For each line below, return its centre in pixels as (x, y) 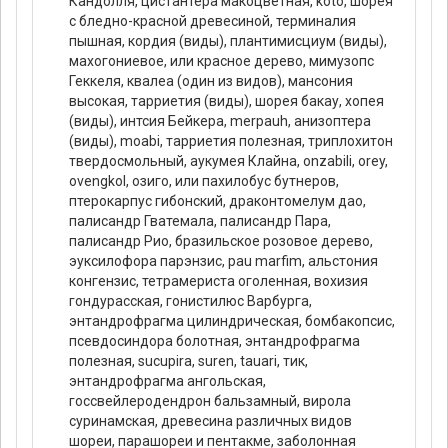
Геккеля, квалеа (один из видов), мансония (211, 80)
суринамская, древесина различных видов (210, 420)
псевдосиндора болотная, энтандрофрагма (214, 340)
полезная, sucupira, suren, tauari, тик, (188, 360)
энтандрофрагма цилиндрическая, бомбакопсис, (232, 320)
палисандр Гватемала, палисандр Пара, (200, 220)
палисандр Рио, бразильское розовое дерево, (221, 240)
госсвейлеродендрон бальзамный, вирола (210, 400)
